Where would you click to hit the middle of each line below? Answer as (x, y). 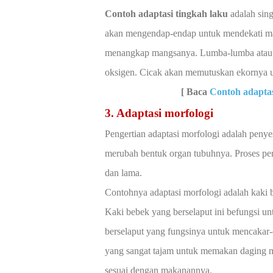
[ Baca (194, 91)
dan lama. (123, 172)
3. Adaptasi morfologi (159, 113)
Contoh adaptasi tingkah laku (166, 13)
